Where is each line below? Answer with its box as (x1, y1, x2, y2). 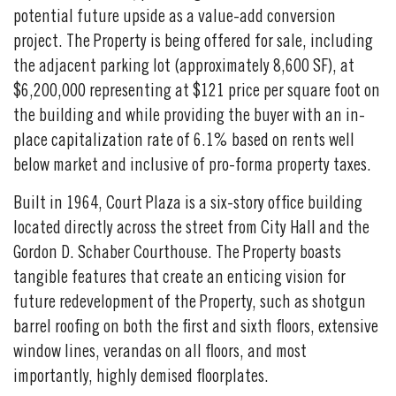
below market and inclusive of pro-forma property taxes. (13, 157, 371, 176)
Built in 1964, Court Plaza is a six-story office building (13, 195, 362, 214)
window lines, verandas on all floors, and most (13, 344, 307, 362)
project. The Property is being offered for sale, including (13, 34, 373, 52)
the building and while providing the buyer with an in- (13, 108, 365, 126)
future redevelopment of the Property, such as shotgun (13, 294, 366, 313)
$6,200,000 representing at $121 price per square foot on (13, 83, 380, 102)
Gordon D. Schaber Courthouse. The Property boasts (13, 245, 341, 263)
